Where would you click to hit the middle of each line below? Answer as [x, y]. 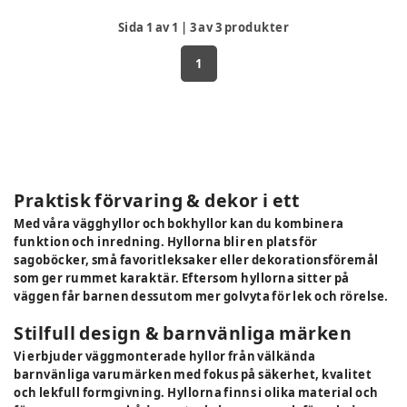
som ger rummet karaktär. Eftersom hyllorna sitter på [182, 278]
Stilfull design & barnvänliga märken [183, 333]
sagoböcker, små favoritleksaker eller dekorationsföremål [196, 259]
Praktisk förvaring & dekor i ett [157, 200]
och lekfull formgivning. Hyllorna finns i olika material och [196, 392]
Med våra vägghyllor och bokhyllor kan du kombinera [179, 223]
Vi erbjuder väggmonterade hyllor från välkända [165, 356]
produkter [257, 27]
